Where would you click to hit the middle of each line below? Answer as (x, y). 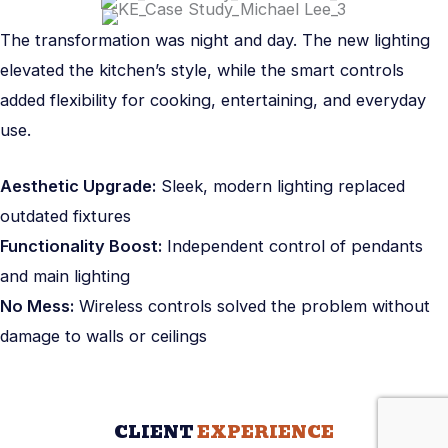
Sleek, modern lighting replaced (280, 185)
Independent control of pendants (292, 245)
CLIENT (154, 432)
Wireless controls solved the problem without (252, 305)
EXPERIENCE (265, 432)
